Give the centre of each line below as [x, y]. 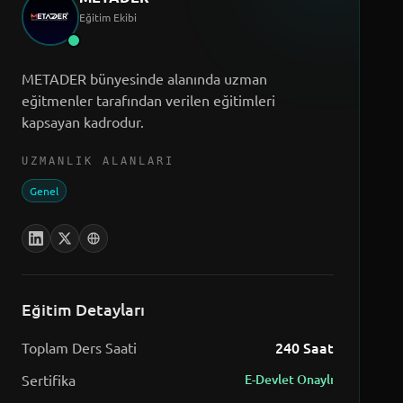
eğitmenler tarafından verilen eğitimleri [148, 100]
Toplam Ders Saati [79, 347]
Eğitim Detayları [83, 309]
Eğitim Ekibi [107, 17]
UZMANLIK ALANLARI [98, 161]
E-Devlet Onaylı [289, 379]
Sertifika [48, 380]
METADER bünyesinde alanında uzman [144, 78]
